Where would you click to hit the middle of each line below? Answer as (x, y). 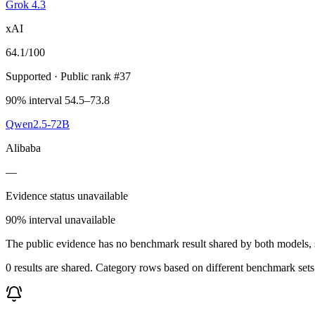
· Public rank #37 (91, 76)
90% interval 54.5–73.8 (58, 100)
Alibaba (23, 148)
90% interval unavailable (60, 219)
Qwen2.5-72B (38, 124)
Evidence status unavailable (67, 195)
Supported (28, 76)
